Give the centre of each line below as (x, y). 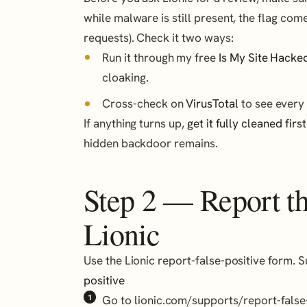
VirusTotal (212, 104)
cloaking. (125, 77)
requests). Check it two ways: (159, 37)
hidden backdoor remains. (151, 144)
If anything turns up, (135, 124)
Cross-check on (144, 104)
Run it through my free (161, 57)
